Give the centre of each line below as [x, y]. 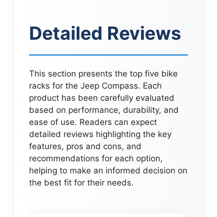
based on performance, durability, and [104, 110]
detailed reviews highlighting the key [100, 134]
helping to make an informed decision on [108, 171]
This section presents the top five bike [103, 74]
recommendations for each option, [96, 159]
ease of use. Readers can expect [93, 122]
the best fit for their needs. [81, 183]
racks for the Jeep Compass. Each [95, 86]
